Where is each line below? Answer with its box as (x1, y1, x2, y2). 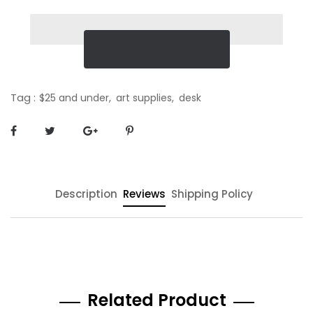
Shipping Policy (170, 187, 253, 201)
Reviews (122, 187, 166, 201)
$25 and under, (39, 91, 111, 105)
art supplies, (116, 91, 174, 105)
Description (54, 187, 117, 201)
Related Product (87, 289, 226, 312)
